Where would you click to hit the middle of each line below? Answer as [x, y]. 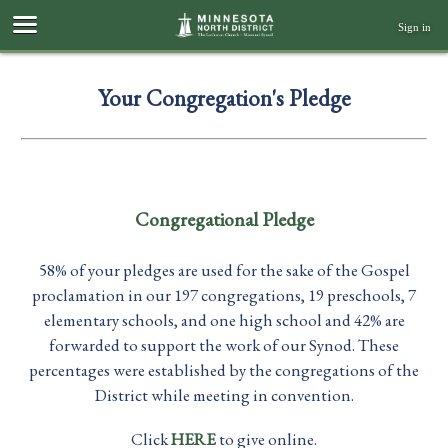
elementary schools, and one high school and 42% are [224, 319]
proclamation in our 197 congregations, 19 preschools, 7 [224, 294]
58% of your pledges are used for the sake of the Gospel [224, 269]
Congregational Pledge [224, 219]
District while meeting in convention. [224, 394]
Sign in [414, 27]
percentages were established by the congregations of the [224, 369]
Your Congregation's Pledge [224, 97]
